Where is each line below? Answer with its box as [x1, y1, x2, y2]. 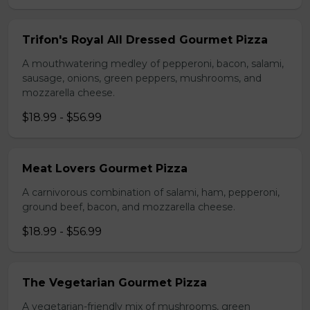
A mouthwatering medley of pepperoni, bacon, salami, [22, 57, 284, 70]
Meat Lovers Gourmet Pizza [22, 162, 188, 175]
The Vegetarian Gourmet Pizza [22, 276, 207, 289]
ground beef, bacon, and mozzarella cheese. [22, 201, 235, 213]
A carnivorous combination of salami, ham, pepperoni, [22, 186, 280, 199]
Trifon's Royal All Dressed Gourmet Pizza [22, 33, 268, 46]
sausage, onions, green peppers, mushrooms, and [22, 72, 262, 84]
